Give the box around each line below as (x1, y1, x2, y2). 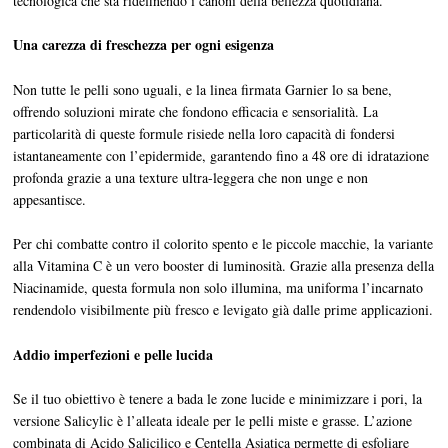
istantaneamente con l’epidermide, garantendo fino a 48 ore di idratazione (13, 145, 430, 165)
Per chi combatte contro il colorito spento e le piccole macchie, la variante (13, 234, 434, 254)
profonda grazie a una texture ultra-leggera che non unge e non (13, 167, 369, 187)
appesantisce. (13, 189, 87, 209)
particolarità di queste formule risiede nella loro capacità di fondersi (13, 123, 396, 143)
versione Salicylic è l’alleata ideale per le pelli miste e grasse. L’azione (13, 410, 413, 430)
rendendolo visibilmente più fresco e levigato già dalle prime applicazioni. (13, 300, 434, 320)
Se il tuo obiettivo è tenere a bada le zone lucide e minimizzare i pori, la (13, 388, 423, 408)
